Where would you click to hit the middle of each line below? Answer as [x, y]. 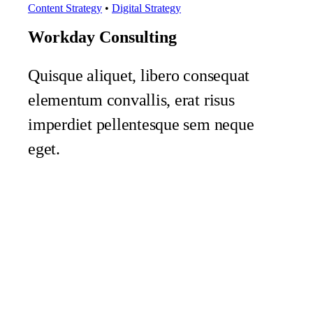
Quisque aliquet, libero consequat [139, 76]
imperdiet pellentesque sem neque [141, 125]
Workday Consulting [102, 37]
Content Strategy [65, 8]
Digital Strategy [146, 8]
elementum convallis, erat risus [131, 100]
